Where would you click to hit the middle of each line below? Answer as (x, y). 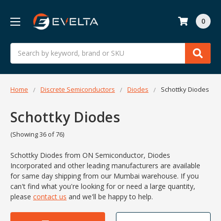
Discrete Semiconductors (78, 89)
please (22, 197)
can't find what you (41, 186)
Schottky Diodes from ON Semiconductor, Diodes (90, 155)
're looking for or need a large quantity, (133, 186)
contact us (50, 197)
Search (21, 48)
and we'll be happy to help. (111, 197)
